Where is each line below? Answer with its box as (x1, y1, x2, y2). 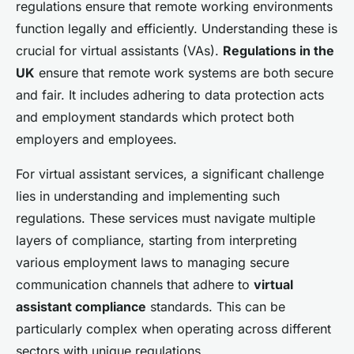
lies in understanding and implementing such (16, 188, 280, 205)
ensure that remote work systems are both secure (35, 65, 333, 81)
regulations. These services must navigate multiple (16, 210, 315, 227)
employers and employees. (16, 131, 177, 148)
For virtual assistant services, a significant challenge (16, 166, 324, 183)
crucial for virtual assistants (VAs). (16, 43, 223, 59)
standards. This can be (146, 299, 285, 315)
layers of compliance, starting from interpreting (16, 232, 297, 249)
